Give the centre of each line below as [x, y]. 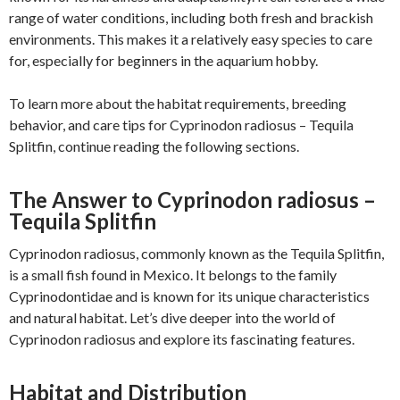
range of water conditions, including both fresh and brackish [191, 17]
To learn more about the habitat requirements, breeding [178, 103]
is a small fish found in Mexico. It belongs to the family [173, 275]
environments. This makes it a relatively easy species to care [191, 39]
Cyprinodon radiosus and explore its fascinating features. [182, 339]
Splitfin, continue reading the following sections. [154, 146]
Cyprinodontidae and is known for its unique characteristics [189, 296]
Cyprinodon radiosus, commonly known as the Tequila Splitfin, [196, 253]
